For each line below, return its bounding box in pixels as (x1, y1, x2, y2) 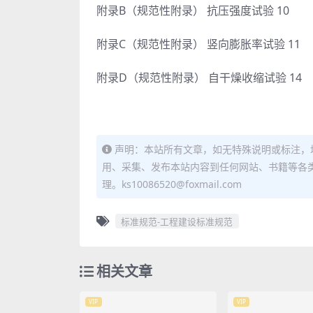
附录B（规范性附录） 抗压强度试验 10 (96, 3, 289, 19)
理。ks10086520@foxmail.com (102, 177, 242, 191)
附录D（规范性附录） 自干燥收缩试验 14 (96, 70, 302, 86)
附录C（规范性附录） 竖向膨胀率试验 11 (96, 36, 300, 52)
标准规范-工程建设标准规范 (121, 214, 233, 228)
